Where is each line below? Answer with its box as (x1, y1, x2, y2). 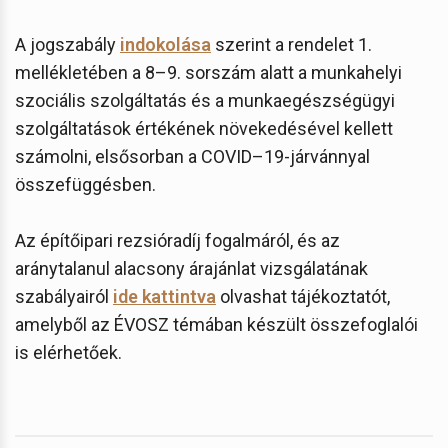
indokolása (120, 33, 211, 55)
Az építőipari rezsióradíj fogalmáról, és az (15, 229, 340, 251)
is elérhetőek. (15, 341, 122, 363)
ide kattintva (113, 285, 216, 307)
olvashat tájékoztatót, (216, 285, 390, 307)
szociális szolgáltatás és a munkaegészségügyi (15, 89, 395, 111)
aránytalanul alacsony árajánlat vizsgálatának (15, 257, 368, 279)
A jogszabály (15, 33, 120, 55)
